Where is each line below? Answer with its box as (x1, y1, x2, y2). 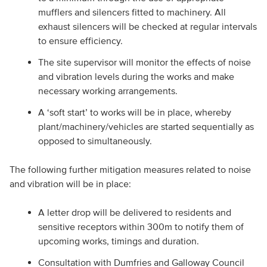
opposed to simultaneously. (38, 135, 152, 146)
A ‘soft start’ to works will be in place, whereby (38, 107, 231, 117)
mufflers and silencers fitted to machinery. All (38, 7, 226, 17)
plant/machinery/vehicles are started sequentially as (38, 121, 254, 132)
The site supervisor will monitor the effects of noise (38, 57, 251, 67)
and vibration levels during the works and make (38, 71, 234, 82)
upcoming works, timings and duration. (38, 235, 199, 246)
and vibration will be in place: (9, 178, 131, 189)
